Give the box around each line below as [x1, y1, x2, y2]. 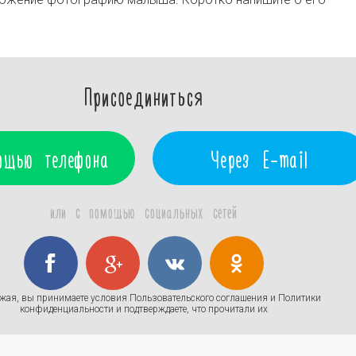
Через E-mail [211, 144, 309, 172]
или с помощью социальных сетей [50, 201, 238, 222]
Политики [278, 292, 321, 304]
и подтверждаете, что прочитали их [114, 304, 268, 315]
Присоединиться [83, 80, 204, 110]
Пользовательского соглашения [130, 292, 268, 304]
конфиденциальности [20, 304, 114, 315]
